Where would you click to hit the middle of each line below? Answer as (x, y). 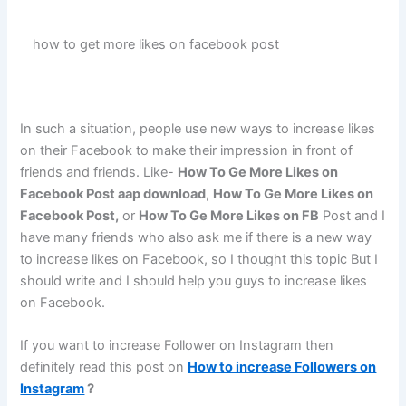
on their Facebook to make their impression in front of (187, 151)
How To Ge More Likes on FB (229, 216)
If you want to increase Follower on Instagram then (177, 346)
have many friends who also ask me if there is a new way (196, 238)
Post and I (353, 216)
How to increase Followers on (282, 367)
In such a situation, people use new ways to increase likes (198, 129)
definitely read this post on (104, 367)
